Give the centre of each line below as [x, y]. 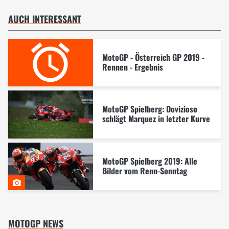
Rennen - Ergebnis [132, 67]
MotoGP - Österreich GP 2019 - [153, 57]
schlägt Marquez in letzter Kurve [156, 119]
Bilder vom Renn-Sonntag [144, 171]
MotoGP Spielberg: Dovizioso [150, 109]
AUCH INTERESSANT [45, 19]
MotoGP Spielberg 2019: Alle [150, 161]
